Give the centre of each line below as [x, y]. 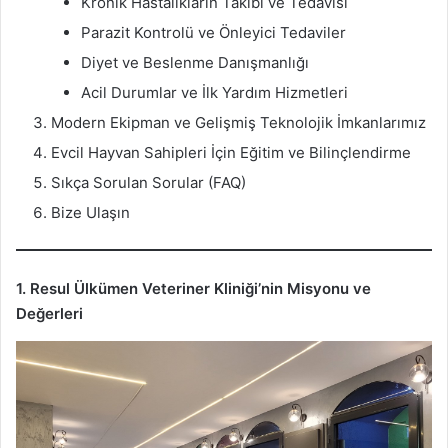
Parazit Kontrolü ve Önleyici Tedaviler [213, 32]
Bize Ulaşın [90, 212]
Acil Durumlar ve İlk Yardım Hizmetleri [214, 92]
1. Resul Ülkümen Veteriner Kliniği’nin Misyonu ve [193, 289]
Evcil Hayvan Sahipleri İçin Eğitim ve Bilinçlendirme [231, 152]
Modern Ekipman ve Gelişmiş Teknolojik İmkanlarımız [238, 122]
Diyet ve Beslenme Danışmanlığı [195, 62]
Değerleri [49, 314]
